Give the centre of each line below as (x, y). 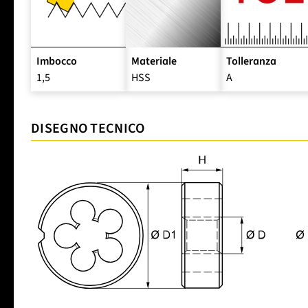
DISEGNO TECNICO (88, 128)
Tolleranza (251, 61)
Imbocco (57, 61)
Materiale (154, 61)
